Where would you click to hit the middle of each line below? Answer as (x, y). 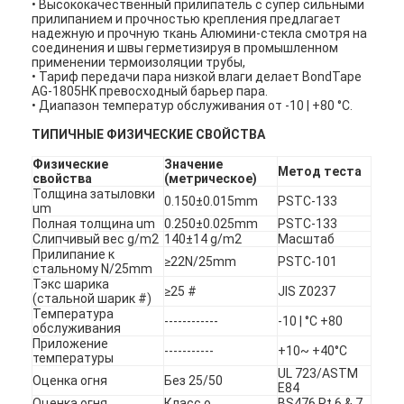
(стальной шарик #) (92, 298)
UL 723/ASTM (318, 373)
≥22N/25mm (201, 261)
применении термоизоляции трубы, (139, 62)
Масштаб (307, 239)
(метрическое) (211, 178)
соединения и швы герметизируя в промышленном (185, 47)
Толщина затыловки (94, 193)
